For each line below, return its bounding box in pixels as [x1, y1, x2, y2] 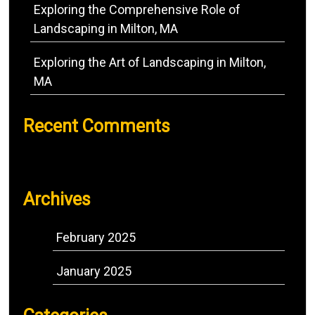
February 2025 [56, 230, 136, 245]
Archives [23, 189, 91, 210]
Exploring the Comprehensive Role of [34, 2, 240, 17]
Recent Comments [23, 116, 170, 136]
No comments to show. [23, 153, 136, 166]
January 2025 [56, 264, 131, 278]
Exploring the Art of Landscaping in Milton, [34, 55, 266, 70]
